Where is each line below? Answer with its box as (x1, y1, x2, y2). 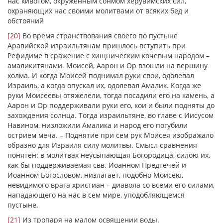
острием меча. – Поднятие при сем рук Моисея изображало (7, 130, 214, 140)
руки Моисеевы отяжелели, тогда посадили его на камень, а (7, 91, 215, 100)
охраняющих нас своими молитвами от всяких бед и (7, 6, 189, 15)
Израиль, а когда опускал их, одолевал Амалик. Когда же (7, 81, 201, 90)
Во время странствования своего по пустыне (20, 31, 178, 40)
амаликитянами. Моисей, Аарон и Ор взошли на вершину (7, 61, 208, 70)
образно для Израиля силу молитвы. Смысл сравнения (7, 140, 197, 150)
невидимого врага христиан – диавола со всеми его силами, (7, 180, 215, 190)
